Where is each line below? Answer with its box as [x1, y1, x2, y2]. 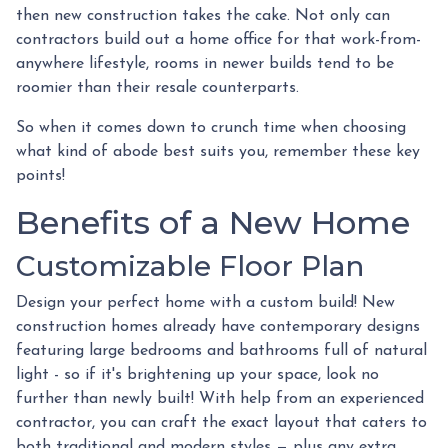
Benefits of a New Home [16, 202, 410, 242]
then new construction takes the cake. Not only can [16, 7, 390, 24]
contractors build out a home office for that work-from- [16, 31, 421, 48]
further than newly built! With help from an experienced [16, 390, 424, 407]
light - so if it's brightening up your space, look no [16, 366, 379, 383]
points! [16, 167, 65, 184]
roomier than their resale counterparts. [16, 79, 299, 96]
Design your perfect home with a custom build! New [16, 294, 395, 311]
